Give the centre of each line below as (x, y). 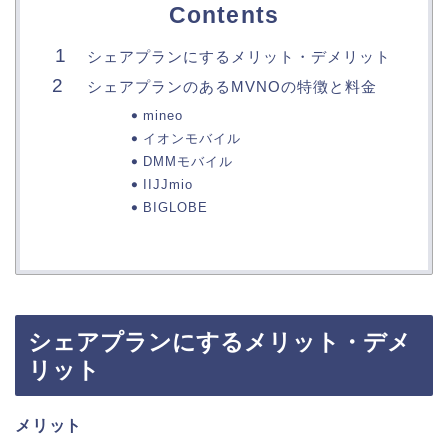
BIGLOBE (175, 208)
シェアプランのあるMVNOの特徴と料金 (232, 87)
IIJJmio (167, 185)
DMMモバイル (187, 162)
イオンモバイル (191, 139)
